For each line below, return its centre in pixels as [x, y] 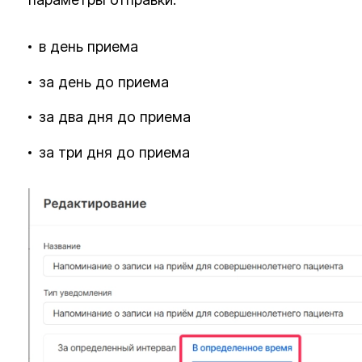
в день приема [89, 46]
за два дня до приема [115, 117]
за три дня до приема [115, 153]
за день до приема [104, 82]
